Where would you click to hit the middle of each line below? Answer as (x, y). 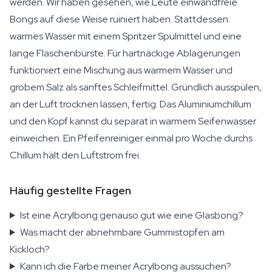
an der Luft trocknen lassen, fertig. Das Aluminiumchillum (131, 104)
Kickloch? (30, 249)
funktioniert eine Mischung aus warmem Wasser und (121, 70)
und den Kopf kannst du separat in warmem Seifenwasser (133, 121)
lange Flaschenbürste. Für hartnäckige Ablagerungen (125, 53)
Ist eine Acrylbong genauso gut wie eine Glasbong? (131, 215)
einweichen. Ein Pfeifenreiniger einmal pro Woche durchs (131, 138)
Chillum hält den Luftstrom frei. (75, 155)
